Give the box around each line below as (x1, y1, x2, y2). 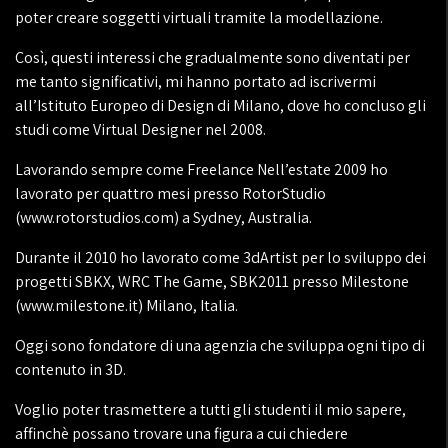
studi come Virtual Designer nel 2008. (15, 119, 266, 140)
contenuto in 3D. (15, 359, 126, 380)
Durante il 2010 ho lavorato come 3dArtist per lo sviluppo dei (15, 247, 426, 268)
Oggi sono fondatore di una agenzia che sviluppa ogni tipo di (15, 335, 425, 356)
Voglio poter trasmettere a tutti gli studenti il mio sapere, (15, 399, 406, 420)
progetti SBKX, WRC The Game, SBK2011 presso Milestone (15, 271, 409, 292)
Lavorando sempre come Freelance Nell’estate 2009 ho (15, 159, 388, 180)
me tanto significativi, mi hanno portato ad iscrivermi (15, 71, 376, 92)
